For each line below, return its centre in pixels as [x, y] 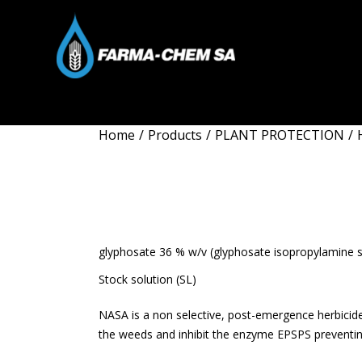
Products [175, 135]
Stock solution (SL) [147, 279]
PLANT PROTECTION [280, 135]
